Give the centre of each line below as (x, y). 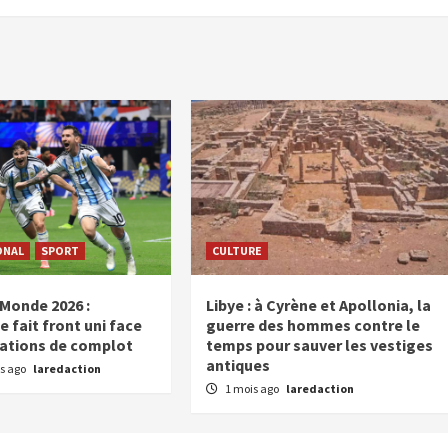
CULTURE (237, 250)
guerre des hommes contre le (313, 324)
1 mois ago (253, 388)
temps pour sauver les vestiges (320, 344)
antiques (238, 364)
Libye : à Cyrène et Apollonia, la (319, 304)
